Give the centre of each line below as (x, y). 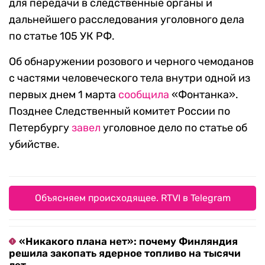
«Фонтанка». (204, 95)
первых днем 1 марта (64, 95)
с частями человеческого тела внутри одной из (130, 78)
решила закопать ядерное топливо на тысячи (125, 253)
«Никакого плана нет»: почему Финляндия (128, 242)
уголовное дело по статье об (174, 128)
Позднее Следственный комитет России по (119, 112)
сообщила (144, 95)
